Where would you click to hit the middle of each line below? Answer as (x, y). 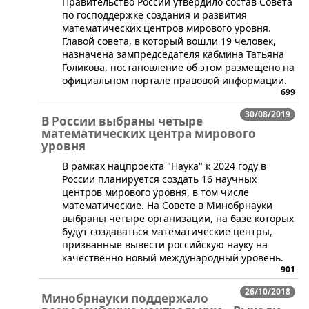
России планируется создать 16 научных (159, 179)
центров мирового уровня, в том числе (156, 192)
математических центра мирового (149, 133)
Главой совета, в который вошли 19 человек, (169, 41)
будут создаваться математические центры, (167, 231)
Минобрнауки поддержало (125, 298)
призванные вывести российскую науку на (165, 245)
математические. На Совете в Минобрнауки (167, 205)
